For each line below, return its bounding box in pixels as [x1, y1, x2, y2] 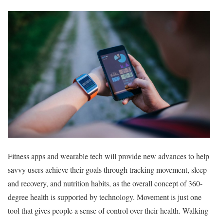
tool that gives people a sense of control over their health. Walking [8, 205, 208, 216]
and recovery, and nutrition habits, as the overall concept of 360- [8, 178, 202, 188]
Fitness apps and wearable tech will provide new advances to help [8, 150, 209, 161]
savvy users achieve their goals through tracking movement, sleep [8, 164, 207, 175]
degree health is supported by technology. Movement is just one [8, 191, 201, 202]
